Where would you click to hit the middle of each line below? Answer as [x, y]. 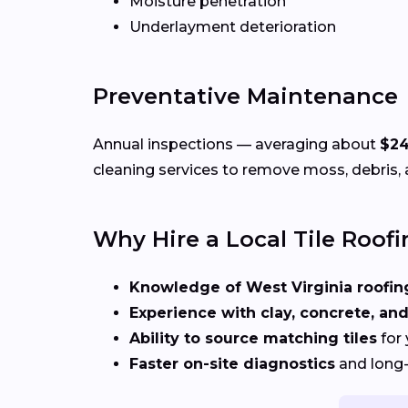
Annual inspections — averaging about [236, 145]
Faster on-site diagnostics [232, 364]
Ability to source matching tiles [253, 339]
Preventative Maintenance [245, 97]
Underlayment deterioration [233, 27]
